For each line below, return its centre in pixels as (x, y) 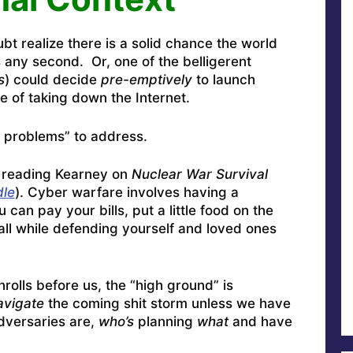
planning (165, 321)
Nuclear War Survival (199, 175)
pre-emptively (146, 80)
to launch (223, 80)
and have (260, 321)
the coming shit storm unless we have (167, 303)
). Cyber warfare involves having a (126, 193)
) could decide (52, 80)
